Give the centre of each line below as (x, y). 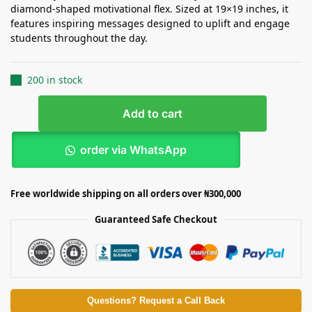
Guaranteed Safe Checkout (156, 220)
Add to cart (153, 114)
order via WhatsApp (133, 150)
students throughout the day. (79, 38)
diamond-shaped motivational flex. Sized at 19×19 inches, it (149, 9)
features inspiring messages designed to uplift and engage (150, 24)
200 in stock (55, 80)
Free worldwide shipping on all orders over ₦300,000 (126, 194)
